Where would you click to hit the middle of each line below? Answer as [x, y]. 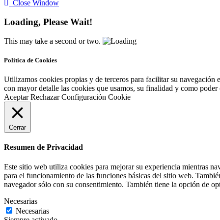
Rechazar [45, 97]
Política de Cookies [30, 60]
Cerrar [17, 128]
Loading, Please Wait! [48, 22]
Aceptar [16, 97]
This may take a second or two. [52, 41]
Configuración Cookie [96, 97]
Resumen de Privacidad [43, 147]
